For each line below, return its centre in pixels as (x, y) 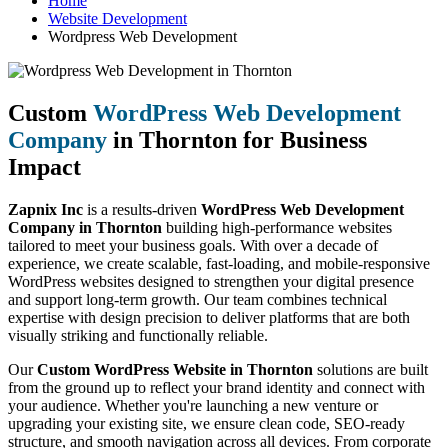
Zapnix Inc (45, 209)
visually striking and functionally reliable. (138, 335)
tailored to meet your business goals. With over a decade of (193, 245)
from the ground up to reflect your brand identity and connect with (216, 387)
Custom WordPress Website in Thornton (175, 369)
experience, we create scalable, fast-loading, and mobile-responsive (219, 263)
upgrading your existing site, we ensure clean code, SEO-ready (206, 423)
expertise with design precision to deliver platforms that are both (209, 317)
